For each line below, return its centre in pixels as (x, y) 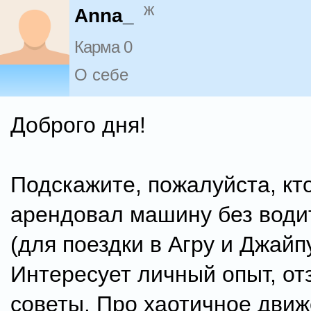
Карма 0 (103, 47)
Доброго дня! (78, 125)
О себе (101, 75)
